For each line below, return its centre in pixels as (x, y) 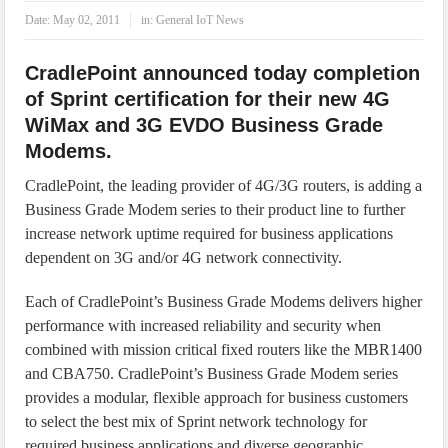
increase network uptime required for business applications (209, 233)
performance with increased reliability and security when (203, 325)
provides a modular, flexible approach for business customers (217, 397)
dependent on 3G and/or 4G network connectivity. (184, 257)
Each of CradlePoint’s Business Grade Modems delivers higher (224, 301)
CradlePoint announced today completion (223, 73)
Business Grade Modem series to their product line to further (215, 209)
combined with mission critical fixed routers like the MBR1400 (224, 349)
